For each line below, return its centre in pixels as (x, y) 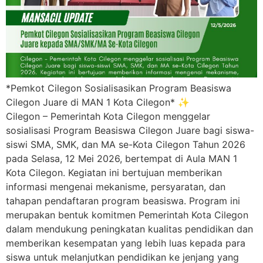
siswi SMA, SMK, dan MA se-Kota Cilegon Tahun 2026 (126, 144)
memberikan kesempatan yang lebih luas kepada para (126, 243)
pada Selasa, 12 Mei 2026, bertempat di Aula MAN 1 (122, 159)
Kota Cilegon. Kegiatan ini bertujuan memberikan (114, 173)
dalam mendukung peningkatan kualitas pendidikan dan (129, 229)
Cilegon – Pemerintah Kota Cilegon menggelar (108, 116)
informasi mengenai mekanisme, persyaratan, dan (116, 187)
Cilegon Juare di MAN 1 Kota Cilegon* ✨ (98, 102)
